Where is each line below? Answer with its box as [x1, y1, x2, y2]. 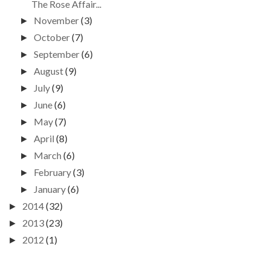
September [33, 48, 80, 60]
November [33, 14, 79, 26]
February [33, 166, 71, 178]
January [33, 183, 66, 195]
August [33, 65, 63, 77]
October [33, 31, 70, 43]
